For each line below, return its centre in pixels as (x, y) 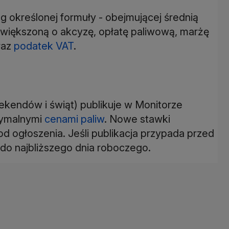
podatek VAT (44, 46)
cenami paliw (74, 119)
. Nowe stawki (137, 119)
